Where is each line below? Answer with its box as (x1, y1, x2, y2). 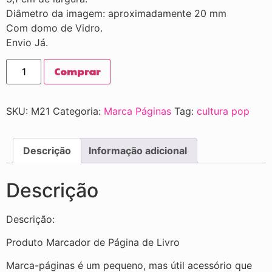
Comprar (54, 64, 101, 78)
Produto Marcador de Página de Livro (6, 236, 180, 248)
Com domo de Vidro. (6, 22, 103, 35)
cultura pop (197, 104, 250, 117)
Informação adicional (89, 144, 187, 157)
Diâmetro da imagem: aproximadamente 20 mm (6, 7, 226, 20)
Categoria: (53, 104, 104, 117)
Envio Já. (6, 36, 48, 49)
